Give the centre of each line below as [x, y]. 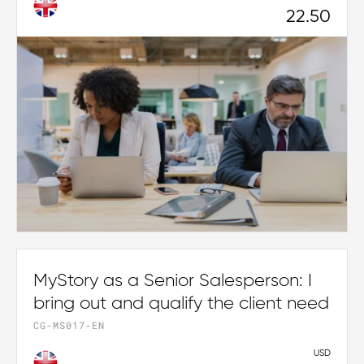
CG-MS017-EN [69, 325]
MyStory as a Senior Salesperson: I [173, 282]
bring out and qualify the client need [181, 304]
